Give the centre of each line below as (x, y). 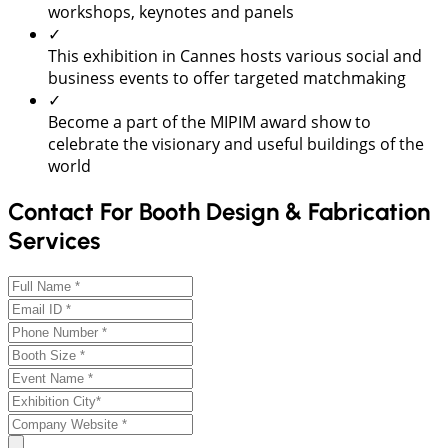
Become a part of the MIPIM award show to (209, 121)
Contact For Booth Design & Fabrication (219, 211)
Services (54, 240)
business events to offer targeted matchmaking (227, 77)
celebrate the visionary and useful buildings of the (236, 143)
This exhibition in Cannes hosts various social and (235, 55)
